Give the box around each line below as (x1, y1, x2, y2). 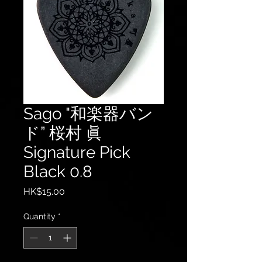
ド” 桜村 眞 (23, 123, 102, 143)
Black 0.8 (23, 162, 92, 181)
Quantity (23, 212, 56, 221)
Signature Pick (23, 143, 130, 162)
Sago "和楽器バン (23, 104, 153, 123)
